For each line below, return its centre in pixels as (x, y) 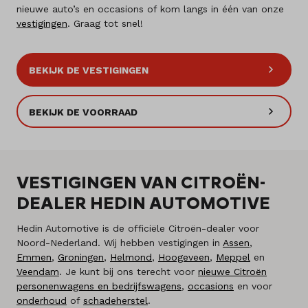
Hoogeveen (184, 257)
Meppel (233, 257)
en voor (253, 286)
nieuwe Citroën (232, 272)
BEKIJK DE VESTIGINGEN (89, 70)
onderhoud (42, 301)
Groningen (81, 257)
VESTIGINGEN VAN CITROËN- (141, 183)
